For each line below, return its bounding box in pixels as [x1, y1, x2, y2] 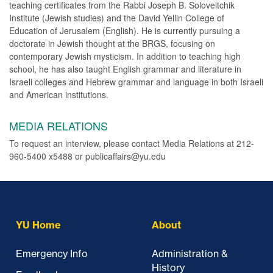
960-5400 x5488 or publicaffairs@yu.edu [9, 150, 166, 163]
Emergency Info [16, 247, 88, 260]
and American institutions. [9, 88, 108, 101]
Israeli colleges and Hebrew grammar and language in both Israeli [9, 76, 263, 88]
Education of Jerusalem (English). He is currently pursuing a [9, 24, 240, 37]
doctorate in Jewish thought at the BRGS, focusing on [9, 37, 215, 50]
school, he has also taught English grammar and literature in [9, 63, 241, 76]
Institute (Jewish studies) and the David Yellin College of [9, 12, 224, 24]
